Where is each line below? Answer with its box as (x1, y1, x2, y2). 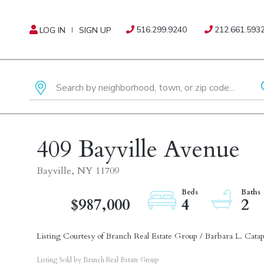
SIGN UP (79, 25, 111, 36)
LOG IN (39, 25, 65, 36)
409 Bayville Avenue (37, 133, 240, 166)
